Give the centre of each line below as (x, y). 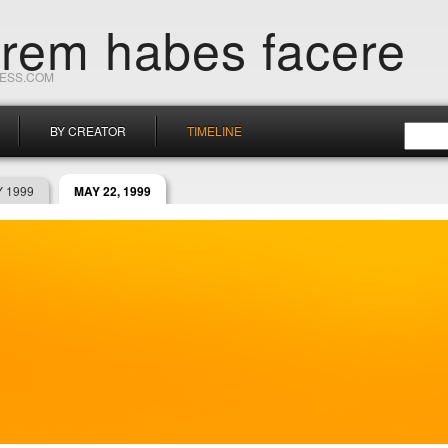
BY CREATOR (88, 130)
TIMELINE (214, 130)
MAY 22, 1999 (112, 191)
